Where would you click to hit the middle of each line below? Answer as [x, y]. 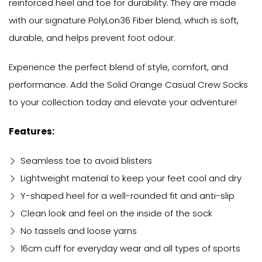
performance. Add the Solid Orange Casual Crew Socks [128, 84]
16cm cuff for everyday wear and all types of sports [130, 248]
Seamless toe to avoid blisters [86, 160]
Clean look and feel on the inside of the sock [116, 213]
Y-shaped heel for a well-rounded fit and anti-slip [127, 195]
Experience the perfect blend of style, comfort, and [118, 67]
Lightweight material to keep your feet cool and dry [131, 178]
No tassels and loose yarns [79, 230]
